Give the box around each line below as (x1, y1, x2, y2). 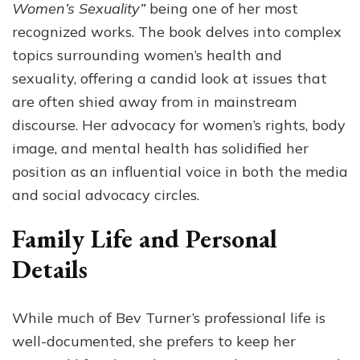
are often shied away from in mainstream (12, 92, 297, 112)
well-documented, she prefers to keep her (12, 331, 296, 350)
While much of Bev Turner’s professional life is (12, 308, 325, 327)
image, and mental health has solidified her (12, 139, 309, 158)
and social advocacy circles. (12, 186, 199, 205)
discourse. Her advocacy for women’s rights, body (12, 116, 346, 135)
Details (12, 252, 88, 287)
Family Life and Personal (12, 222, 277, 256)
